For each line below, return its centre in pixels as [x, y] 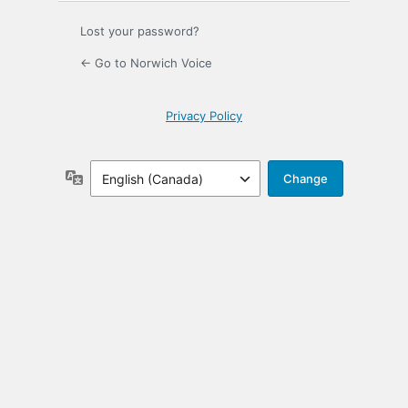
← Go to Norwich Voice [146, 63]
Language [112, 177]
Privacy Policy [204, 116]
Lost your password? [140, 31]
